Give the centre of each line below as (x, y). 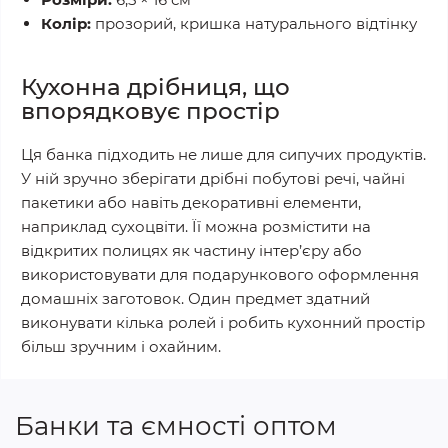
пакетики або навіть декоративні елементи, (191, 202)
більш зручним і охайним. (121, 346)
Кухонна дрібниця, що (155, 87)
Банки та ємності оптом (176, 426)
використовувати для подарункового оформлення (220, 274)
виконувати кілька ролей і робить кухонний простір (223, 322)
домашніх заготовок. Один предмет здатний (195, 298)
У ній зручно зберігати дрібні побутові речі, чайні (213, 178)
